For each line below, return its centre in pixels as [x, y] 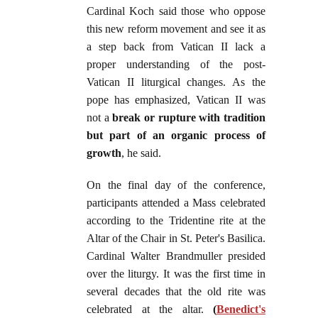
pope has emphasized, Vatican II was [176, 100]
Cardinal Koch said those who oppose [176, 11]
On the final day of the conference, [176, 185]
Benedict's [241, 309]
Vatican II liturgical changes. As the [176, 82]
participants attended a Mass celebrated [176, 203]
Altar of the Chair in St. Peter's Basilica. [176, 238]
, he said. [141, 153]
